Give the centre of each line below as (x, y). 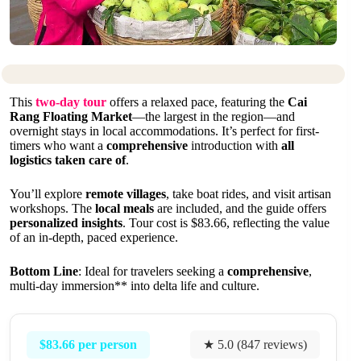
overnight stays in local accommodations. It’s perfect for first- (164, 131)
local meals (124, 208)
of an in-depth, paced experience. (94, 237)
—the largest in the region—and (214, 116)
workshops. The (52, 208)
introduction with (234, 145)
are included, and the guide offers (240, 208)
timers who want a (58, 145)
